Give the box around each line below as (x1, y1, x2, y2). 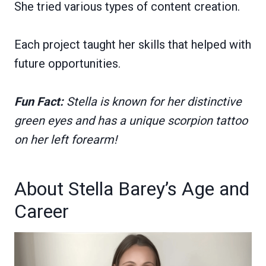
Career (14, 199, 69, 223)
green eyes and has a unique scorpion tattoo (14, 113, 248, 128)
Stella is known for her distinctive (64, 94, 242, 109)
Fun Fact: (14, 94, 64, 109)
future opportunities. (14, 56, 121, 71)
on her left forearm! (14, 132, 117, 147)
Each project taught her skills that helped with (14, 37, 251, 52)
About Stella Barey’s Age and (14, 177, 249, 200)
